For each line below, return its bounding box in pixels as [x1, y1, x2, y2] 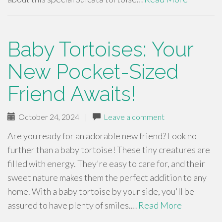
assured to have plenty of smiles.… [7, 200, 138, 211]
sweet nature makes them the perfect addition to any [7, 172, 207, 183]
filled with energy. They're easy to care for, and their [7, 158, 205, 169]
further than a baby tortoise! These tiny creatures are [7, 144, 210, 155]
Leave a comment [104, 112, 165, 121]
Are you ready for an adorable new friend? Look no [7, 130, 197, 141]
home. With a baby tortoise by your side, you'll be [7, 186, 194, 197]
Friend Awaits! [7, 82, 136, 106]
